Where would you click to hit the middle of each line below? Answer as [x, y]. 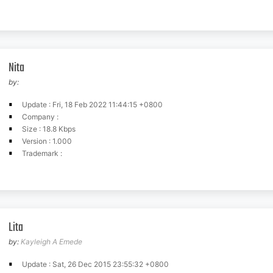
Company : [40, 117]
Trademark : [42, 153]
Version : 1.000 [47, 141]
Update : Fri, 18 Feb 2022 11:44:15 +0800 [92, 105]
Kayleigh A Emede [51, 242]
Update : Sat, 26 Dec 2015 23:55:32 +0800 [95, 264]
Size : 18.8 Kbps [49, 129]
